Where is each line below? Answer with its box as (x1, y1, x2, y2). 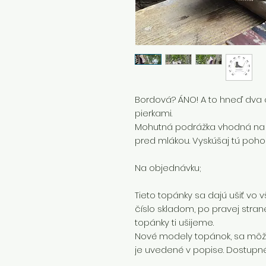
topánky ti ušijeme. (135, 216, 216, 229)
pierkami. (135, 107, 175, 119)
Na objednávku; (135, 161, 201, 174)
